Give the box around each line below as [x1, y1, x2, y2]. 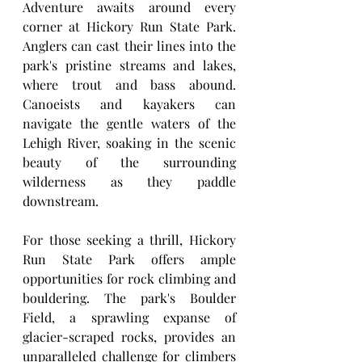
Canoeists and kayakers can [23, 95, 236, 112]
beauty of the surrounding [23, 154, 236, 170]
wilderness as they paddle [23, 173, 236, 190]
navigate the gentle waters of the [23, 115, 236, 132]
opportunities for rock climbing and [23, 270, 236, 287]
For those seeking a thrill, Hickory [23, 231, 236, 248]
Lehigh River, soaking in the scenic [23, 134, 236, 151]
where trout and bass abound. [23, 76, 236, 93]
